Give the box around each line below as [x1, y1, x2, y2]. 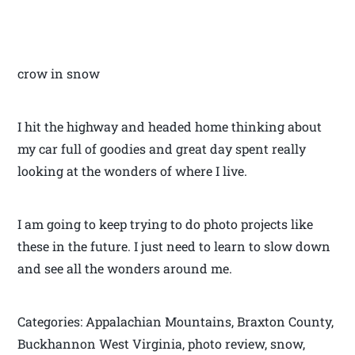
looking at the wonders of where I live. [17, 162, 248, 180]
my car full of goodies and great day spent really [17, 140, 307, 158]
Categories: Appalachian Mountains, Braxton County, [17, 313, 334, 330]
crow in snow [17, 65, 101, 82]
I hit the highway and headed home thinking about [17, 118, 323, 136]
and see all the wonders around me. [17, 260, 233, 277]
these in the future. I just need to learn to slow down [17, 238, 331, 255]
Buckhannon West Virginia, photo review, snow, [17, 335, 306, 353]
